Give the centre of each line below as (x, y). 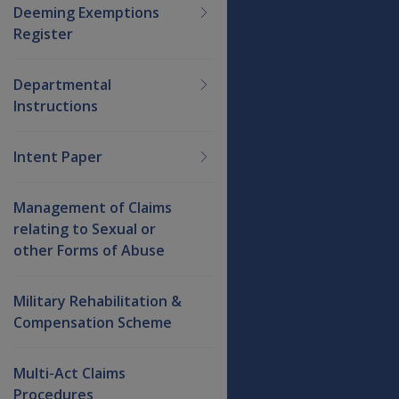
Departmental (62, 84)
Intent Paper (58, 156)
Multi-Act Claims (69, 373)
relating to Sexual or (85, 228)
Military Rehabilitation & (98, 301)
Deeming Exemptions (86, 12)
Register (43, 33)
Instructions (56, 106)
